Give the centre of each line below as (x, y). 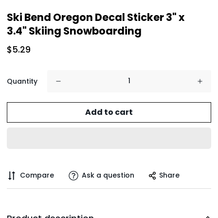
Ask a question (108, 175)
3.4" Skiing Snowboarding (74, 31)
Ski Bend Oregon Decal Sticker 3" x (96, 17)
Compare (37, 175)
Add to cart (109, 112)
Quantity (22, 81)
